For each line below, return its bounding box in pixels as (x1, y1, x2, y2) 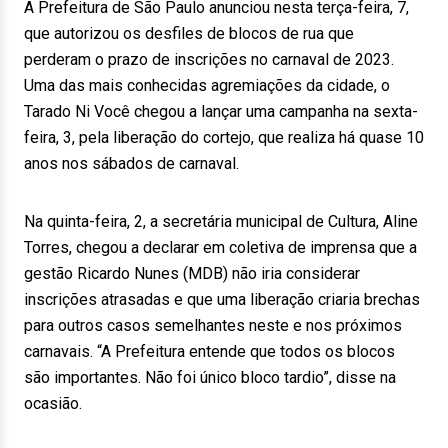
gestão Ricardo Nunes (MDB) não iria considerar (24, 264, 360, 283)
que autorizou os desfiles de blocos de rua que (24, 24, 354, 43)
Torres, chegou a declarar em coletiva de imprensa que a (24, 238, 417, 257)
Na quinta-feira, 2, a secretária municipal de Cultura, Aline (24, 212, 418, 231)
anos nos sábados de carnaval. (24, 154, 239, 173)
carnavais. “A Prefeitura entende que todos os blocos (24, 342, 395, 361)
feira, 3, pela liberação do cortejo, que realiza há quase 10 (24, 128, 424, 147)
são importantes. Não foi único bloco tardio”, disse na (24, 368, 396, 387)
